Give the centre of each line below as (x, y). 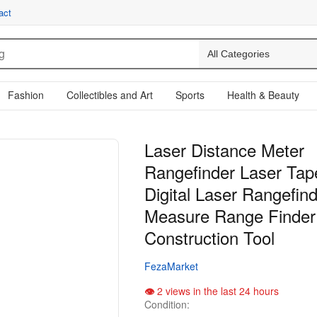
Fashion (26, 95)
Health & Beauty (263, 95)
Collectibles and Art (110, 95)
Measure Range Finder (230, 215)
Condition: (167, 304)
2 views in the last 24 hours (217, 291)
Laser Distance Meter (224, 150)
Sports (190, 95)
